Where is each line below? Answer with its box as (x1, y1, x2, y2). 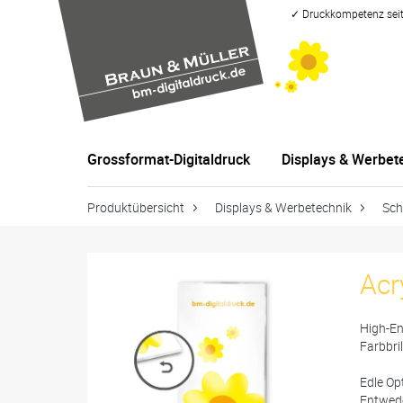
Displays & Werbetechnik (215, 199, 352, 216)
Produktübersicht (87, 199, 184, 216)
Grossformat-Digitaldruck (87, 149, 250, 169)
